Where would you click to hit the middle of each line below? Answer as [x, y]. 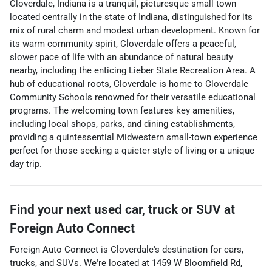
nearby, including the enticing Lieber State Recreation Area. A [133, 70]
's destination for [188, 250]
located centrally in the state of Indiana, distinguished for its [131, 17]
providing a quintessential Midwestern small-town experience [134, 137]
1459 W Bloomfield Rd [196, 263]
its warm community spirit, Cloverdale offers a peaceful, [123, 44]
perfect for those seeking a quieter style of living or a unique [132, 151]
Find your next [52, 209]
